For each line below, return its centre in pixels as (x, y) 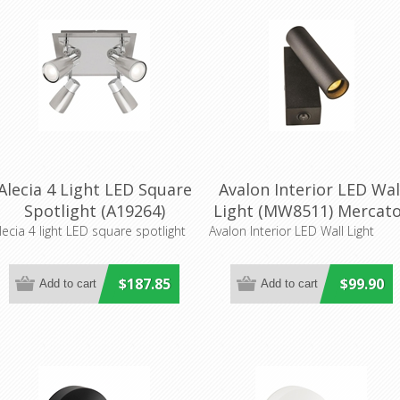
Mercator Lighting (95, 232)
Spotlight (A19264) (94, 210)
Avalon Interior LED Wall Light (292, 230)
